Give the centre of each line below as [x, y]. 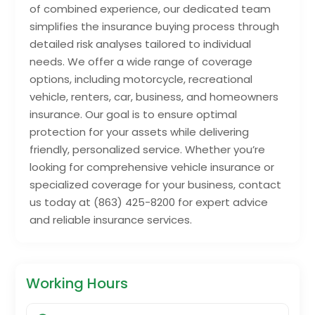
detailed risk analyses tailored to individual [141, 44]
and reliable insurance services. [111, 219]
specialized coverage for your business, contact [156, 184]
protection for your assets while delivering [140, 131]
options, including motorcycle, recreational [141, 79]
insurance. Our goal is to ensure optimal [134, 114]
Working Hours [77, 283]
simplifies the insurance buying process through [155, 26]
